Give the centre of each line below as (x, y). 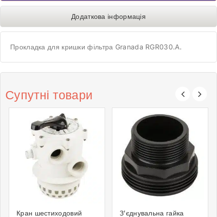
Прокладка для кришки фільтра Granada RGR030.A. (96, 46)
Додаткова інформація (108, 16)
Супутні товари (49, 95)
